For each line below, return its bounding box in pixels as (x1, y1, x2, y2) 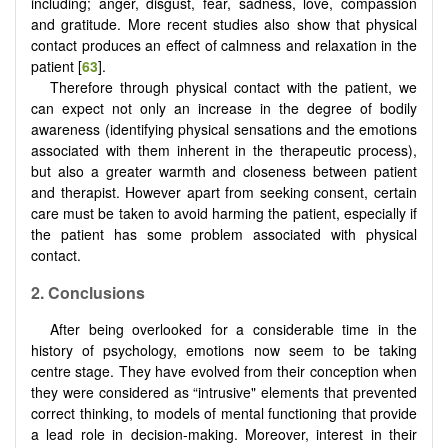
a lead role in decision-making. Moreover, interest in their (31, 424, 417, 445)
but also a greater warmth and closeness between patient (31, 160, 417, 181)
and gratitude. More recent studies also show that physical (31, 13, 417, 34)
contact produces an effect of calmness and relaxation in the (31, 34, 417, 55)
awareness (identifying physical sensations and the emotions (31, 118, 417, 139)
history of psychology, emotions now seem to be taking (31, 340, 417, 361)
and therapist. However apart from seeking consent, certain (31, 181, 417, 202)
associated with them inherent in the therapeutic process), (31, 139, 417, 160)
